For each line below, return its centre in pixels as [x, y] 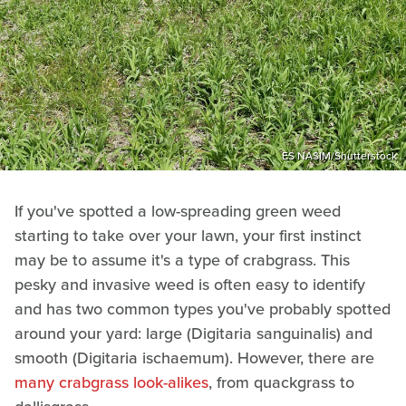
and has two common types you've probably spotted [203, 309]
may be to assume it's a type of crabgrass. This [182, 260]
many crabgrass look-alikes [111, 382]
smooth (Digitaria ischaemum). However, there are [194, 358]
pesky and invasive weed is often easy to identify [190, 284]
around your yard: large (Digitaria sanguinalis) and [193, 333]
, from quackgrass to [281, 382]
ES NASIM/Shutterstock [339, 155]
